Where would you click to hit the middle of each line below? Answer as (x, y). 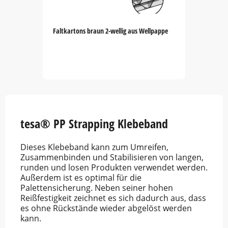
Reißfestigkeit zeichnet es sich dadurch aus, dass (113, 198)
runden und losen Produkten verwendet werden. (114, 167)
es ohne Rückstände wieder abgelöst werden (106, 208)
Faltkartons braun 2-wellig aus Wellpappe (110, 31)
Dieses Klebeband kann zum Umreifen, (94, 147)
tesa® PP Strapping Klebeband (94, 123)
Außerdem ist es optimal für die (81, 178)
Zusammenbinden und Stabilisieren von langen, (112, 157)
